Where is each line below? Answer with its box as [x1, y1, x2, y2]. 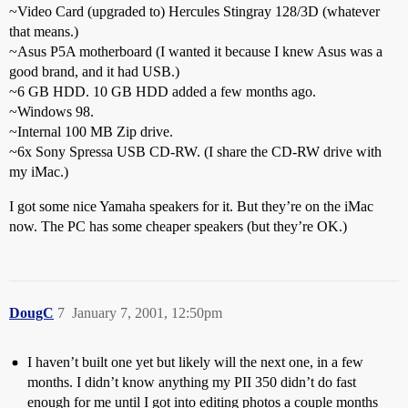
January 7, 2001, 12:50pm [72, 305, 222, 321]
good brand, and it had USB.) [9, 64, 179, 79]
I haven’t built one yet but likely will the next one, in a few [27, 354, 363, 370]
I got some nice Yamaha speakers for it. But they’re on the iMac [9, 199, 373, 214]
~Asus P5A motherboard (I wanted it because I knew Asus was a [9, 44, 382, 59]
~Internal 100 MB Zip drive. [9, 124, 173, 139]
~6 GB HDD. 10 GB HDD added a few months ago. [9, 84, 316, 99]
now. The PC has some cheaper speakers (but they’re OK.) [9, 219, 347, 234]
